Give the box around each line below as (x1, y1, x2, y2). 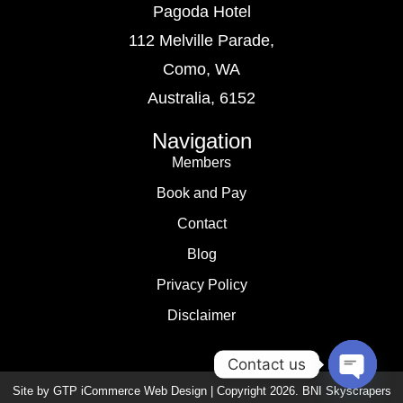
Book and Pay (157, 185, 246, 201)
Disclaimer (167, 308, 236, 323)
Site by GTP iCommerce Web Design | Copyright (12, 384, 270, 398)
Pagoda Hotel (152, 3, 251, 21)
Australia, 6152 (148, 89, 255, 107)
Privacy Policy (156, 277, 247, 292)
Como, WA (163, 60, 240, 78)
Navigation (151, 129, 252, 153)
